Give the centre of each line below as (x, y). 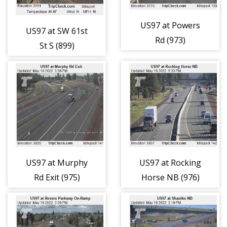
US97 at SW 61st (57, 31)
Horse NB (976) (170, 178)
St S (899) (57, 45)
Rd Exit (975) (57, 178)
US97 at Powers (170, 25)
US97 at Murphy (57, 163)
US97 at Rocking (170, 163)
